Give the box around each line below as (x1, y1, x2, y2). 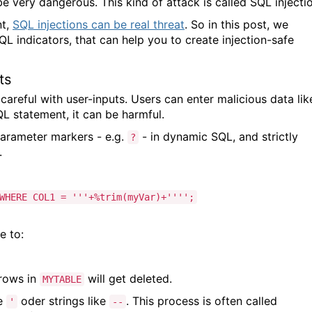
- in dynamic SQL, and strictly (139, 129, 298, 143)
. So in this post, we (185, 17, 288, 31)
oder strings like (17, 293, 109, 308)
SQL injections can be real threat (13, 17, 185, 31)
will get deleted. (84, 271, 175, 286)
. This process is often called (126, 293, 277, 308)
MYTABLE (42, 273, 81, 285)
